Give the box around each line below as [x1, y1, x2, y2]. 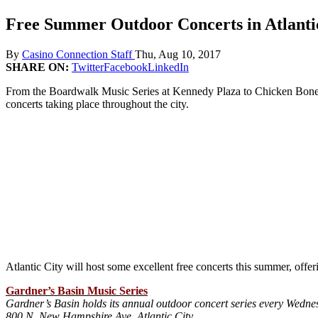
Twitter [72, 60, 104, 73]
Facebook [104, 60, 148, 73]
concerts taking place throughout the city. [6, 97, 189, 110]
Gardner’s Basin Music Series [6, 284, 148, 297]
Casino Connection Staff [22, 48, 135, 60]
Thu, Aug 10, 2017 [135, 48, 221, 60]
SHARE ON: [6, 60, 72, 73]
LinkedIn [148, 60, 189, 73]
